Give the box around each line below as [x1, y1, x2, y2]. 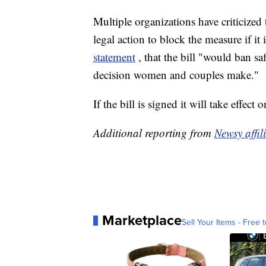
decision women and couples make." [93, 67, 259, 83]
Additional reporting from [93, 125, 214, 141]
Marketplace [102, 210, 182, 232]
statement [93, 49, 135, 65]
